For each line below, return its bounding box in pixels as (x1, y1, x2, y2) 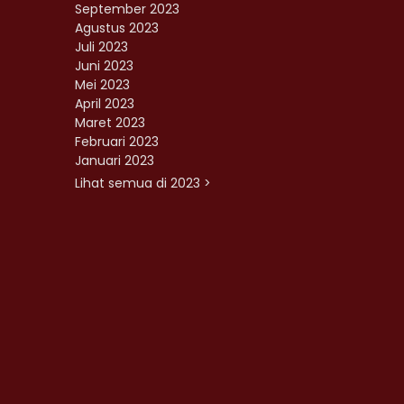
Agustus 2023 (75, 19, 159, 38)
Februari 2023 (75, 133, 159, 151)
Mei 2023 (75, 76, 130, 95)
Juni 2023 (75, 57, 133, 76)
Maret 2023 (75, 114, 145, 133)
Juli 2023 (75, 38, 128, 57)
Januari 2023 (75, 151, 154, 170)
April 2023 (75, 95, 134, 114)
